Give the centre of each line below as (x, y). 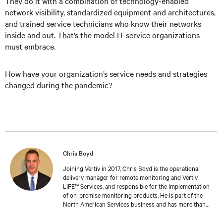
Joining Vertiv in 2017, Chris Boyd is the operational (131, 168)
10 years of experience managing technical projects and (137, 213)
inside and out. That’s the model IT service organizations (102, 35)
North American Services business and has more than (134, 204)
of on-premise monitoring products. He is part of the (133, 195)
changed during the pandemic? (59, 85)
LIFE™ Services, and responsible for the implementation (136, 186)
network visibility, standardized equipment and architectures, (110, 12)
